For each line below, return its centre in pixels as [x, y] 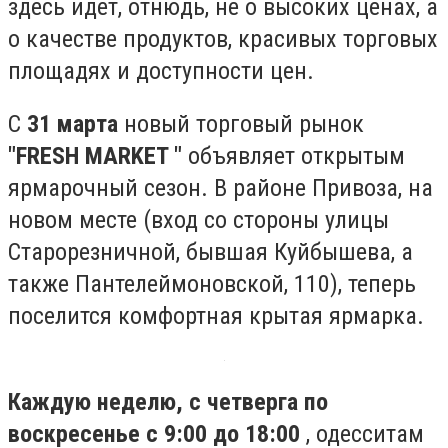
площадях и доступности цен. [161, 70]
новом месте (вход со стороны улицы [198, 220]
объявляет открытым [296, 156]
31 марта [72, 124]
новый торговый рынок [241, 124]
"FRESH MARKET [91, 156]
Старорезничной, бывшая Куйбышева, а [210, 252]
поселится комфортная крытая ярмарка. [216, 316]
